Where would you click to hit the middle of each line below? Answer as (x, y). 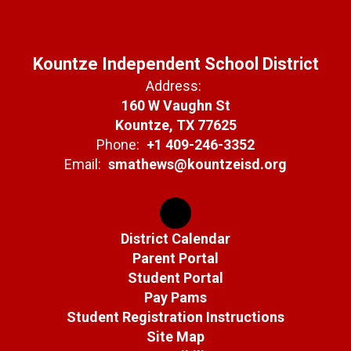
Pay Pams (175, 297)
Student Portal (175, 278)
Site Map (175, 337)
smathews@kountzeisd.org (197, 164)
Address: (174, 86)
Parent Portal (175, 258)
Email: (83, 164)
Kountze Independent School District (175, 64)
